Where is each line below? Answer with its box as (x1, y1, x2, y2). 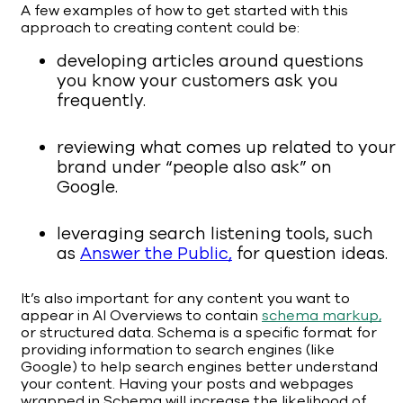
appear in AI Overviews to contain (21, 306, 262, 327)
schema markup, (262, 306, 381, 327)
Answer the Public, (80, 242, 232, 266)
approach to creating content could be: (21, 18, 300, 39)
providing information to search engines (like (21, 340, 335, 361)
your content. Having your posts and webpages (21, 374, 354, 395)
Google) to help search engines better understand (21, 357, 378, 378)
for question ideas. (232, 242, 388, 266)
